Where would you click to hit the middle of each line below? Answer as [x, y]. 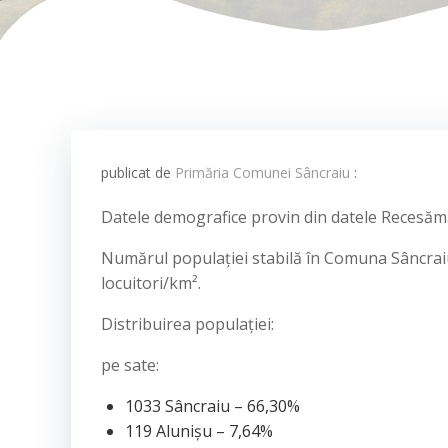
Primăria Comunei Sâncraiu [262, 172]
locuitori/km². [151, 283]
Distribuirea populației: [187, 324]
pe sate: [130, 365]
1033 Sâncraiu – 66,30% [212, 406]
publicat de [138, 172]
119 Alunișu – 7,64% [199, 431]
